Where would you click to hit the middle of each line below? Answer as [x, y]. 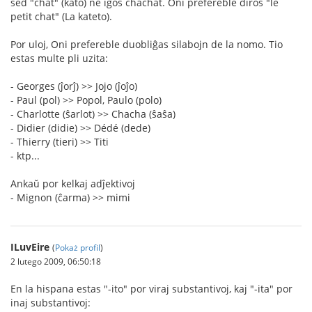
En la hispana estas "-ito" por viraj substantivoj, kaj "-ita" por [151, 289]
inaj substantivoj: [50, 303]
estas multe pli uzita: [59, 58]
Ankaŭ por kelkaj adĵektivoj [73, 184]
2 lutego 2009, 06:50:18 [56, 261]
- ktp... [25, 156]
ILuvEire [30, 247]
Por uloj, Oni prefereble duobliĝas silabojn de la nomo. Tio [147, 44]
